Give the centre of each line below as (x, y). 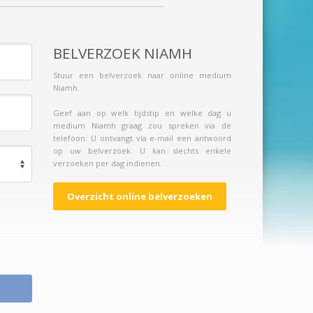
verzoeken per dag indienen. (108, 163)
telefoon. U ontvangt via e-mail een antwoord (142, 138)
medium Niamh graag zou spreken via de (142, 125)
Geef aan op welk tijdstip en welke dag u (142, 113)
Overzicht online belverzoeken (140, 196)
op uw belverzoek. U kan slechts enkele (142, 151)
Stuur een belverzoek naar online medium (142, 75)
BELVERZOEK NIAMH (123, 53)
